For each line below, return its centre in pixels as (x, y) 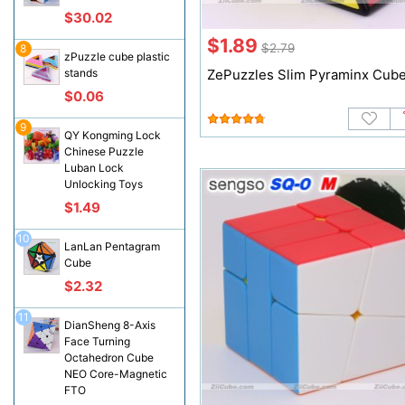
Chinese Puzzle (104, 151)
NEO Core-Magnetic (115, 374)
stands (80, 73)
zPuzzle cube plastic (117, 57)
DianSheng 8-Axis (109, 325)
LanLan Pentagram (112, 246)
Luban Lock (94, 168)
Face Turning (97, 341)
